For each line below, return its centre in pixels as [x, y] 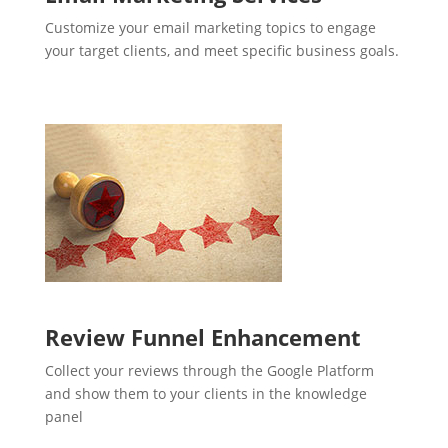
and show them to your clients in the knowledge [205, 394]
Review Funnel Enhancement [202, 337]
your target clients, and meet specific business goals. [221, 51]
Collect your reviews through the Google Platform [209, 371]
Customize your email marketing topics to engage [210, 28]
